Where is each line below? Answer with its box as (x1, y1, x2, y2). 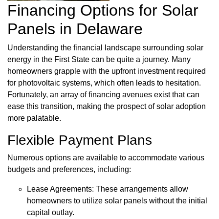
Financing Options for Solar (7, 1, 198, 20)
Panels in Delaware (7, 20, 143, 38)
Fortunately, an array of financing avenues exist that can (7, 90, 199, 99)
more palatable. (7, 114, 61, 123)
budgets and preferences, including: (7, 165, 131, 174)
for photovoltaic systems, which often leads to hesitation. (7, 79, 201, 88)
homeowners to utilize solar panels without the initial (27, 197, 207, 205)
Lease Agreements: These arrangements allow (27, 185, 188, 194)
